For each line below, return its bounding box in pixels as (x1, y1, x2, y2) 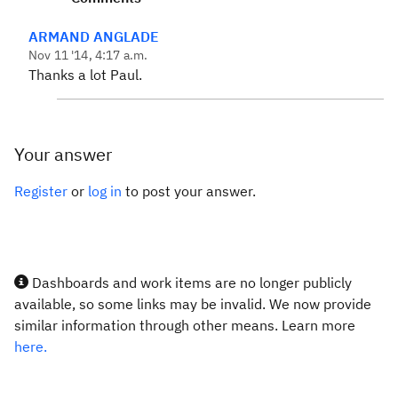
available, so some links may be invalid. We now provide (14, 295, 371, 313)
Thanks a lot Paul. (28, 66, 142, 84)
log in (88, 182, 122, 200)
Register (14, 182, 68, 200)
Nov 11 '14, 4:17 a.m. (28, 47, 148, 63)
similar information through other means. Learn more (14, 316, 355, 334)
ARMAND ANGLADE (28, 28, 159, 45)
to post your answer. (122, 182, 256, 200)
